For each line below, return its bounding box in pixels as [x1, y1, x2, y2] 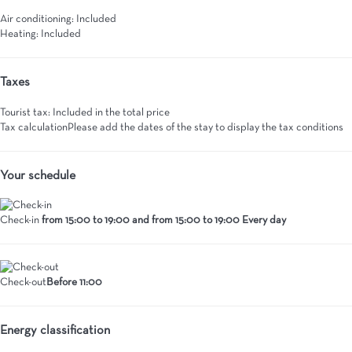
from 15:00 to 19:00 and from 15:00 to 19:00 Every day [42, 215, 286, 226]
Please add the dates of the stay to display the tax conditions [68, 122, 343, 133]
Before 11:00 [46, 277, 102, 288]
